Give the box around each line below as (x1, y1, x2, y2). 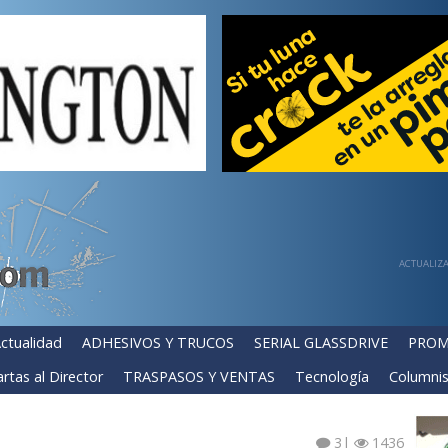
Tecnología (295, 367, 369, 386)
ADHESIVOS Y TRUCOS (82, 333, 234, 352)
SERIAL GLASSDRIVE (254, 333, 388, 352)
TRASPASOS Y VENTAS (123, 367, 275, 386)
